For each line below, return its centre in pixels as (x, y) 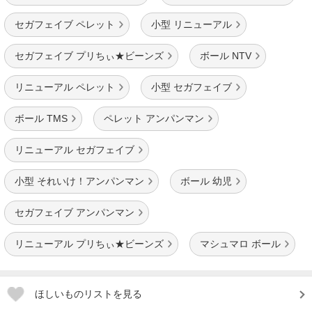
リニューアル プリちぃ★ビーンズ (89, 244)
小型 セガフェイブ (192, 87)
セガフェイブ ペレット (65, 24)
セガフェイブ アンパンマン (75, 212)
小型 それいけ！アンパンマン (79, 181)
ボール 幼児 (206, 181)
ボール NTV (226, 56)
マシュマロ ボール (240, 244)
